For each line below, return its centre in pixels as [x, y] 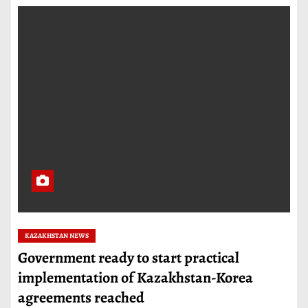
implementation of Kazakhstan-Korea [136, 278]
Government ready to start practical [129, 258]
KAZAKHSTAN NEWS [57, 235]
